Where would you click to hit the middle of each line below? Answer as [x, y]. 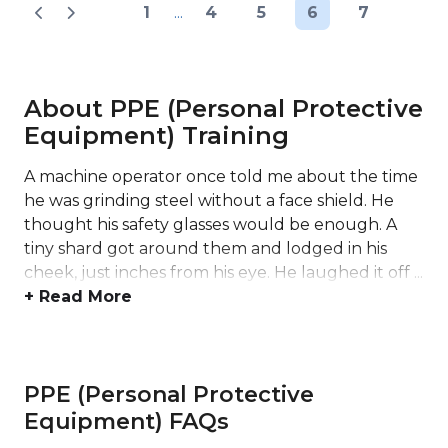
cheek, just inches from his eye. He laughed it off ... [223, 272]
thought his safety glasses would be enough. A [210, 224]
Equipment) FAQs [126, 421]
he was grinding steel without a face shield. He [209, 200]
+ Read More [78, 296]
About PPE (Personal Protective [223, 108]
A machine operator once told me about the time [221, 176]
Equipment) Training [156, 135]
